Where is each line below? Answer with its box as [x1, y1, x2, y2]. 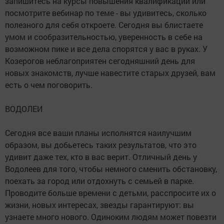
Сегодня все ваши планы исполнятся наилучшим [5, 127, 191, 138]
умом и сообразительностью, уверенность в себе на [5, 31, 202, 42]
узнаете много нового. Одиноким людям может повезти [5, 211, 216, 222]
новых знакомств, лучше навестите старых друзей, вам [5, 67, 215, 78]
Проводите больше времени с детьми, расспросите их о [5, 187, 216, 198]
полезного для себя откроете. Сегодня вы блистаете [5, 19, 203, 30]
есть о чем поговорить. [5, 79, 92, 90]
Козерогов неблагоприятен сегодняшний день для [5, 55, 195, 66]
